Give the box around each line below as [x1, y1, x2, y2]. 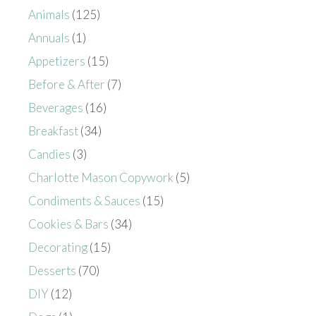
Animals [28, 6, 70, 22]
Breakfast [28, 123, 78, 138]
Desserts [28, 262, 76, 278]
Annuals [28, 30, 70, 45]
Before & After [28, 76, 105, 92]
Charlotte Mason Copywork [28, 169, 174, 185]
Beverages [28, 99, 83, 115]
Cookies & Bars [28, 216, 109, 231]
